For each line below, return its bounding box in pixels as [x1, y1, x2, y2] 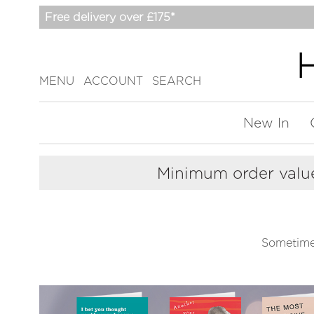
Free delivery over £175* [45, 10, 175, 24]
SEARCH [152, 74, 201, 88]
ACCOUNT [83, 74, 143, 88]
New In [243, 114, 290, 131]
